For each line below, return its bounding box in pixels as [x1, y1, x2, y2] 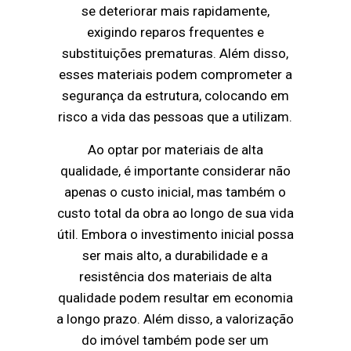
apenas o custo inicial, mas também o [64, 184, 287, 201]
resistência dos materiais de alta [78, 269, 272, 285]
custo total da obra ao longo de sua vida [56, 205, 294, 222]
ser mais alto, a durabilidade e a [82, 248, 269, 264]
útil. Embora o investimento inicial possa [56, 226, 294, 243]
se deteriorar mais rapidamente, [81, 3, 270, 20]
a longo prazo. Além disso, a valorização [56, 311, 295, 327]
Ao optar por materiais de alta [87, 142, 263, 158]
